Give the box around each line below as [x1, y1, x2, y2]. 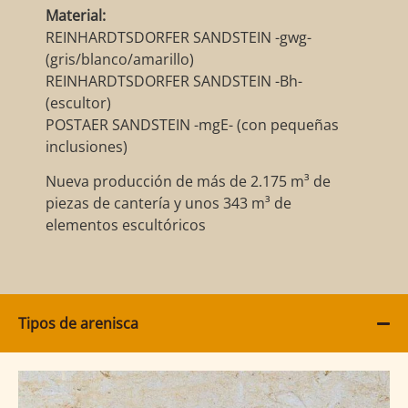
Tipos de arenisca [18, 313, 138, 334]
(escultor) [46, 92, 111, 113]
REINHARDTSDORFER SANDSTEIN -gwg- [46, 26, 311, 47]
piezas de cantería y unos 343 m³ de [46, 192, 291, 213]
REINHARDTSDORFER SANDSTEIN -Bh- [46, 70, 302, 91]
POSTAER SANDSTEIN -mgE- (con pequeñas [46, 114, 339, 135]
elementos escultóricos [46, 214, 206, 235]
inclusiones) [46, 136, 127, 157]
